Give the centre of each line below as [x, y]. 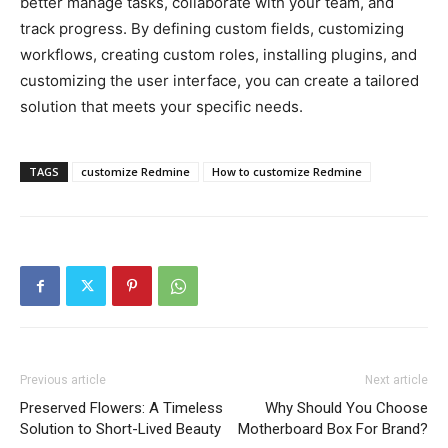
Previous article [63, 379]
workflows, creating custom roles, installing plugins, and [218, 54]
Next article [396, 379]
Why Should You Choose [346, 407]
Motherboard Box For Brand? [333, 428]
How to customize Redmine [287, 171]
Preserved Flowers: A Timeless [121, 407]
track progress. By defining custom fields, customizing [212, 28]
